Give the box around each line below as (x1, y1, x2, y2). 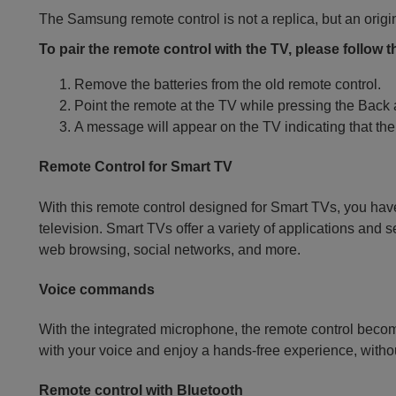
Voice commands (39, 281, 156, 297)
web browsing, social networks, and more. (39, 241, 301, 257)
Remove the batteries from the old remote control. (74, 77, 382, 92)
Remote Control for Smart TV (39, 159, 233, 175)
